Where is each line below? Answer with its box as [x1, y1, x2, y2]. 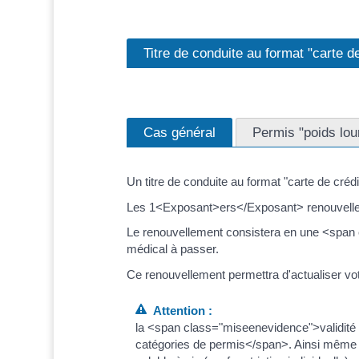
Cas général [143, 124, 216, 141]
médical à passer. [126, 242, 219, 256]
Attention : [147, 303, 213, 317]
